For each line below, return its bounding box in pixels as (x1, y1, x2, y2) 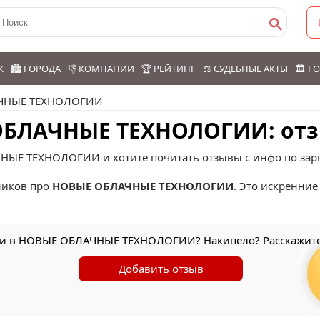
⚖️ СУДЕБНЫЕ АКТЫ (203, 62, 288, 75)
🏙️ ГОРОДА (11, 62, 61, 75)
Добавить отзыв (118, 261, 204, 276)
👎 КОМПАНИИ (68, 62, 134, 75)
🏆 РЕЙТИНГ (141, 62, 196, 75)
